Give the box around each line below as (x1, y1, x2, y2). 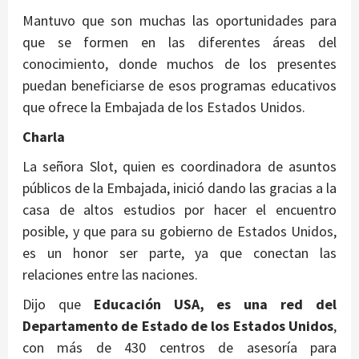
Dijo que (22, 294, 94, 313)
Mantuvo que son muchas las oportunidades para (22, 10, 337, 30)
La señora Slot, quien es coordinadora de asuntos (22, 156, 337, 175)
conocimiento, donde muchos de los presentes (22, 54, 337, 73)
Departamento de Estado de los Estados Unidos (22, 316, 333, 335)
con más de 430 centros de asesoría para (22, 337, 337, 357)
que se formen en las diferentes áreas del (22, 32, 337, 51)
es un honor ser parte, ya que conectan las (22, 243, 337, 262)
